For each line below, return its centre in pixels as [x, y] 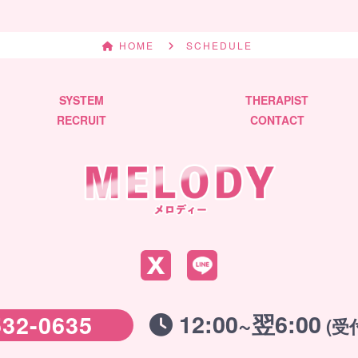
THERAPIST [277, 100]
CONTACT [277, 120]
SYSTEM [81, 100]
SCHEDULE [219, 46]
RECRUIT [81, 120]
